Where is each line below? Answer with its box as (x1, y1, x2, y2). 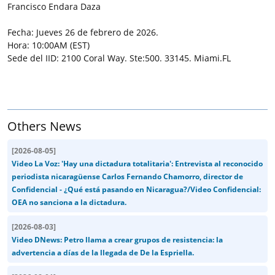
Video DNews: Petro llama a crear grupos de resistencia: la (12, 234, 223, 245)
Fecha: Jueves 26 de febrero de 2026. (7, 26, 158, 38)
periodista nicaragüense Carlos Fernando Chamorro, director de (12, 171, 243, 182)
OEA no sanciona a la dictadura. (12, 196, 126, 207)
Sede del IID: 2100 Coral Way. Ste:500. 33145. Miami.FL (7, 52, 231, 64)
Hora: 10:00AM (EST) (7, 39, 90, 51)
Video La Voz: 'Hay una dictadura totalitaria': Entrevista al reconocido (12, 158, 263, 169)
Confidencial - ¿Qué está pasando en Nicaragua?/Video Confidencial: (12, 184, 261, 195)
